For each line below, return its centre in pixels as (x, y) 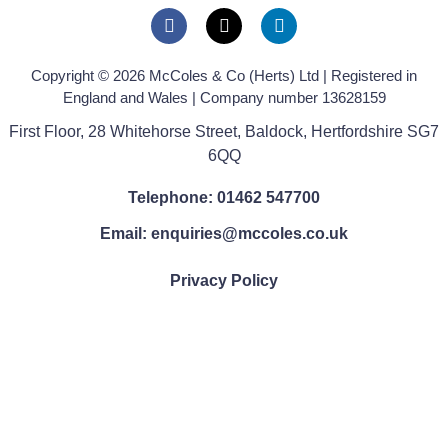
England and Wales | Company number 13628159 (224, 97)
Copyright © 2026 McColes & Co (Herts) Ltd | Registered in (224, 75)
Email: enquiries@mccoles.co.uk (224, 233)
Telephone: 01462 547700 (224, 197)
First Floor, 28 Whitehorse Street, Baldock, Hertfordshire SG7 (224, 132)
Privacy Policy (224, 280)
